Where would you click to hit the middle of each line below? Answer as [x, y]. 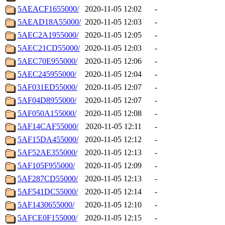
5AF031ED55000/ [47, 87]
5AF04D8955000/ [47, 100]
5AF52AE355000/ [47, 153]
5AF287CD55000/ [48, 179]
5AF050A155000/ [47, 114]
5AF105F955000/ [46, 166]
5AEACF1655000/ [48, 9]
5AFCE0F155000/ [47, 218]
